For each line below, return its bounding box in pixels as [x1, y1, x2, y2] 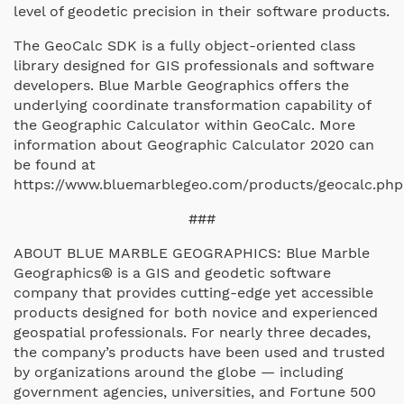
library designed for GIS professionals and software [14, 56, 374, 74]
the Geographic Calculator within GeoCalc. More [14, 115, 355, 133]
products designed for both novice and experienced [14, 303, 378, 321]
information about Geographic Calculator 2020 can [14, 135, 374, 153]
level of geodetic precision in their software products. [14, 2, 390, 20]
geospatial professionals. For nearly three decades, [14, 323, 371, 341]
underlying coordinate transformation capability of [14, 96, 371, 114]
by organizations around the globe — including [14, 363, 344, 381]
